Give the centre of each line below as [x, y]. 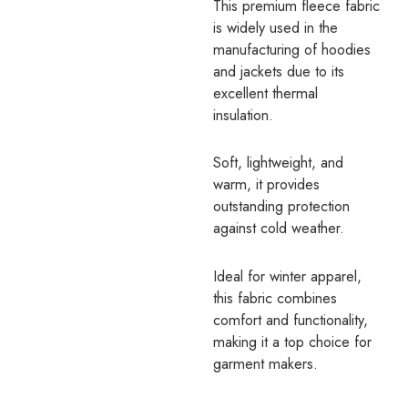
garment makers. [265, 364]
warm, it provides [266, 184]
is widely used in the [275, 27]
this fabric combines [275, 298]
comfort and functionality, [291, 320]
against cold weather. [279, 228]
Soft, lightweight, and [278, 163]
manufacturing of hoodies [292, 49]
